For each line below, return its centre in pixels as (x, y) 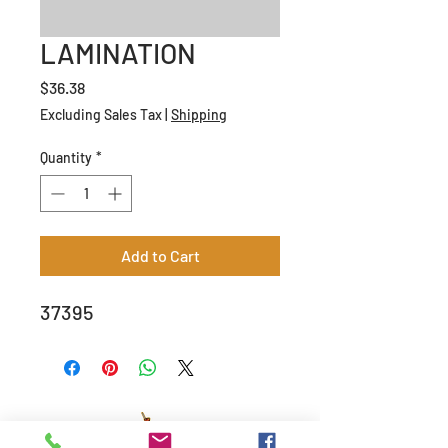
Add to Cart (160, 255)
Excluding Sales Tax (101, 114)
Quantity (66, 157)
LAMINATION (118, 52)
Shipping (199, 114)
